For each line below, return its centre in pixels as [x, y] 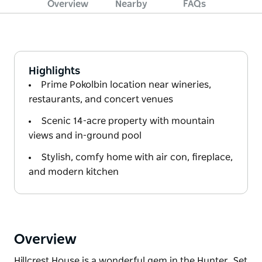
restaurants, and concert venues [101, 99]
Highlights [54, 71]
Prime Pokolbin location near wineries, [126, 85]
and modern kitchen [74, 172]
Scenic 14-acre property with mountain [128, 121]
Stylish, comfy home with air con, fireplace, [137, 157]
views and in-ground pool [85, 135]
